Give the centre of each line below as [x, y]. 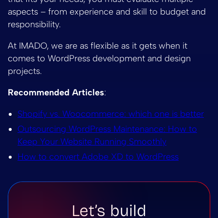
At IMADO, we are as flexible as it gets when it [98, 45]
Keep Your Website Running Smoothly [92, 141]
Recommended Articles [56, 92]
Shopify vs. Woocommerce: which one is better [111, 114]
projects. [25, 71]
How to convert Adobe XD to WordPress [98, 156]
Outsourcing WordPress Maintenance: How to [107, 129]
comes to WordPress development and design [99, 58]
